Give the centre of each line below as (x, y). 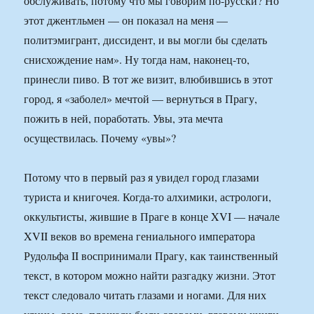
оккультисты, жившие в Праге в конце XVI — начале (152, 217)
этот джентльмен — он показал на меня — (126, 20)
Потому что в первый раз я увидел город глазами (142, 177)
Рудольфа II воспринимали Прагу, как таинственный (151, 256)
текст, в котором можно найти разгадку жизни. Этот (150, 275)
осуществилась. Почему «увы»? (100, 138)
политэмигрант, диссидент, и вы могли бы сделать (146, 40)
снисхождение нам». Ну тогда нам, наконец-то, (137, 60)
